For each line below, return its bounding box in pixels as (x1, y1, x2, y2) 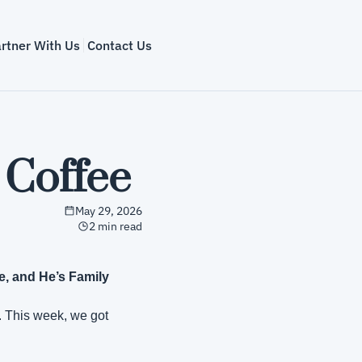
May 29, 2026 (75, 204, 142, 218)
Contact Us (86, 37, 152, 53)
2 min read (89, 219, 142, 234)
